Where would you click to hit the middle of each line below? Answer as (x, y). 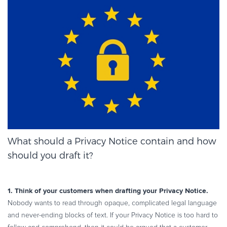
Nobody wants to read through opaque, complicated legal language (112, 203)
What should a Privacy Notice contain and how (112, 141)
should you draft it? (50, 155)
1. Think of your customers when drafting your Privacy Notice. (108, 191)
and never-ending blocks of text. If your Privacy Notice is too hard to (113, 215)
